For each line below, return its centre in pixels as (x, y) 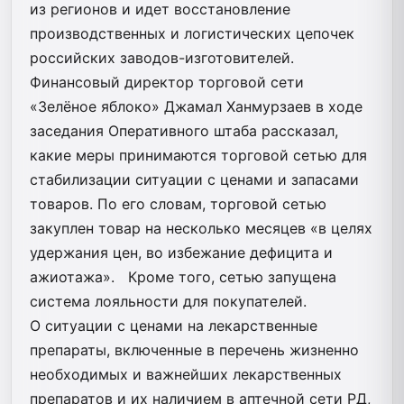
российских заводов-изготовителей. (162, 57)
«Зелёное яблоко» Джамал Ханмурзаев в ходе (196, 106)
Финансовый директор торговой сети (167, 82)
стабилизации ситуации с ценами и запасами (194, 179)
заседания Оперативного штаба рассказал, (184, 130)
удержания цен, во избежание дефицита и (181, 252)
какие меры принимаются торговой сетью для (198, 155)
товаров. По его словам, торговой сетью (178, 203)
